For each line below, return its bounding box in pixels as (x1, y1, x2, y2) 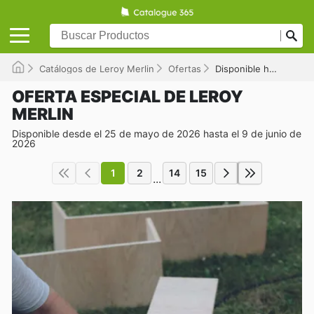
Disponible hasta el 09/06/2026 (215, 62, 269, 74)
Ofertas (168, 62, 201, 74)
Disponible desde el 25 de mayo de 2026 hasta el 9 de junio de (12, 127, 301, 139)
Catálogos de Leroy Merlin (39, 62, 154, 74)
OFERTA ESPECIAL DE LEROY (12, 86, 243, 107)
